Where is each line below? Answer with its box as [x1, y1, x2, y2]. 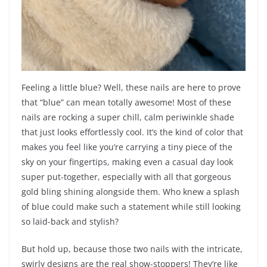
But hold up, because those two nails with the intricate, [21, 243, 243, 255]
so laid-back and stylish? [21, 216, 119, 228]
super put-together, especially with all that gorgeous [21, 171, 231, 183]
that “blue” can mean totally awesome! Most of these [21, 97, 231, 108]
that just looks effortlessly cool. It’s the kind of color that [21, 126, 243, 138]
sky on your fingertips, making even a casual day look [21, 156, 233, 168]
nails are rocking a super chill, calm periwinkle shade [21, 111, 234, 123]
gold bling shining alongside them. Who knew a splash [21, 186, 240, 198]
